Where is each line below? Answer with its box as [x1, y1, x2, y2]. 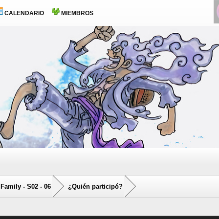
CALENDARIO [3, 10, 44, 17]
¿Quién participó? [68, 183, 123, 190]
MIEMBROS [60, 10, 93, 17]
